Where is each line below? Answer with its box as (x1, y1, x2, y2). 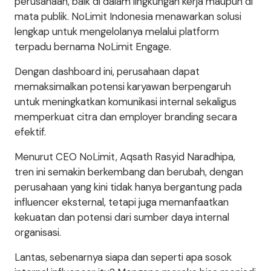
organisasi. (15, 226, 61, 239)
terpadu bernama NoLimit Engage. (15, 40, 171, 53)
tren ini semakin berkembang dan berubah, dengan (15, 165, 243, 178)
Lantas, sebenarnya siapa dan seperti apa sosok (15, 250, 232, 264)
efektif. (15, 125, 46, 139)
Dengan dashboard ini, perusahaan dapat (15, 65, 200, 78)
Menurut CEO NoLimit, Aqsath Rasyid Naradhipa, (15, 150, 235, 163)
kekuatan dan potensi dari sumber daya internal (15, 211, 229, 224)
